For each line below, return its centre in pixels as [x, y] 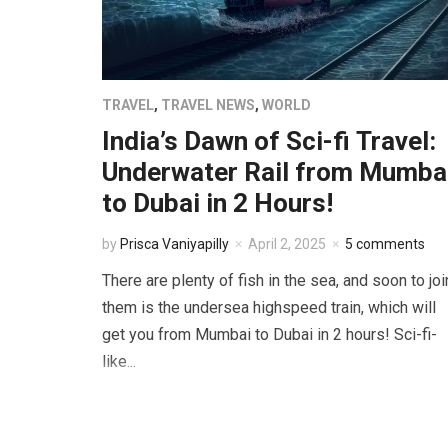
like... [119, 362]
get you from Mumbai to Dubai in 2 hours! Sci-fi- [269, 335]
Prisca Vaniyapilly [174, 244]
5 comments [385, 244]
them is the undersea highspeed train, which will [269, 308]
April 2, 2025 [287, 244]
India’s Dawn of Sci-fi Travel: [269, 141]
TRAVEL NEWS [208, 105]
